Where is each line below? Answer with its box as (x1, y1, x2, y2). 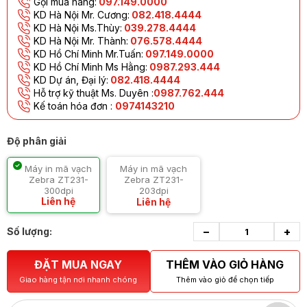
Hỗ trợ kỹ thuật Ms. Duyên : (34, 86, 153, 99)
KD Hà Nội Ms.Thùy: (34, 21, 122, 34)
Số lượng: (7, 225, 52, 237)
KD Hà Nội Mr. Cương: (34, 8, 130, 21)
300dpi (43, 185, 73, 196)
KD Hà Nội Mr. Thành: (34, 34, 128, 47)
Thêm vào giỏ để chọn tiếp (175, 275, 274, 284)
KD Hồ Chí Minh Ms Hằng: (34, 60, 147, 73)
